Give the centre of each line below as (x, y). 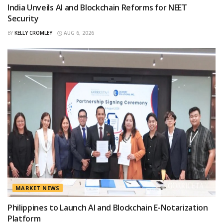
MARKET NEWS (38, 188)
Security (23, 19)
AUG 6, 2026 (78, 33)
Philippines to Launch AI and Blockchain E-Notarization (108, 208)
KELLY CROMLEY (33, 33)
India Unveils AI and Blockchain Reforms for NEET (97, 8)
